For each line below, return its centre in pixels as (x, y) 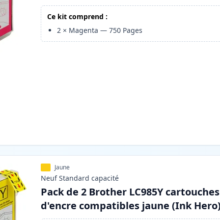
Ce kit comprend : (78, 17)
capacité (105, 178)
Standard (74, 178)
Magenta (84, 30)
